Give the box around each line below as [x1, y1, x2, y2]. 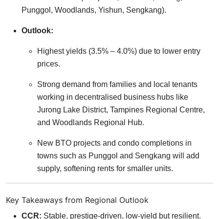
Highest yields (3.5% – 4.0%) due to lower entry [37, 46, 200, 55]
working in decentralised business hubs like [37, 92, 188, 101]
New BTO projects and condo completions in [37, 138, 192, 147]
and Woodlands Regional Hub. [37, 118, 144, 127]
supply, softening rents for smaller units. [37, 164, 173, 173]
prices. [37, 59, 60, 68]
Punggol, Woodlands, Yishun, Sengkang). [22, 5, 166, 14]
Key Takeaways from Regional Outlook [6, 195, 149, 205]
